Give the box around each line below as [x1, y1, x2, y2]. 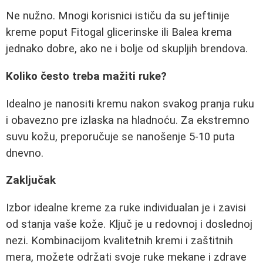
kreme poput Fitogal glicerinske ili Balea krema [6, 26, 232, 39]
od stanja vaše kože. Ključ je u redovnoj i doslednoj [6, 217, 252, 231]
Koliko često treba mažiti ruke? [6, 70, 167, 83]
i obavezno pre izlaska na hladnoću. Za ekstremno [6, 113, 249, 127]
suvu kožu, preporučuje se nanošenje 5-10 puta [6, 130, 235, 143]
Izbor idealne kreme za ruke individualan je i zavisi [6, 201, 246, 214]
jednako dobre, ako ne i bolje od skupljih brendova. [6, 42, 248, 56]
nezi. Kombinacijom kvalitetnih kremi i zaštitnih [6, 234, 233, 247]
